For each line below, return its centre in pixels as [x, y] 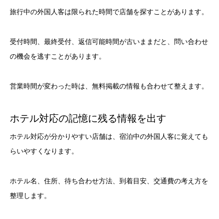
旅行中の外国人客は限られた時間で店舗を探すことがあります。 [109, 12]
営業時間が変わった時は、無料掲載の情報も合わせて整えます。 [109, 86]
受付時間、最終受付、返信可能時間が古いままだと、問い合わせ [109, 41]
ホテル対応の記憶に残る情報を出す [88, 119]
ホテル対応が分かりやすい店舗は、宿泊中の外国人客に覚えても [109, 137]
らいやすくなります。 [44, 151]
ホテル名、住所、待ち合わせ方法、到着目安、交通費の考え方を [109, 181]
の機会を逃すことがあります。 [58, 56]
